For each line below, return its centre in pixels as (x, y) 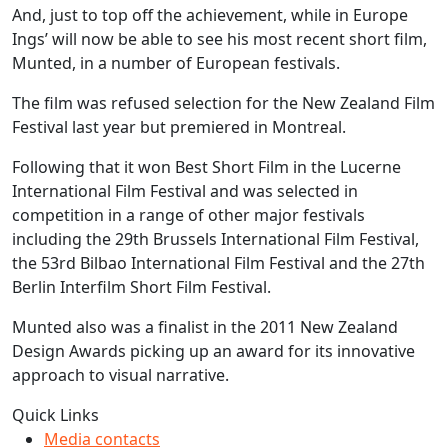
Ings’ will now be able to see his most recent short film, (219, 39)
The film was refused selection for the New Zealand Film (223, 103)
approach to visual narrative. (120, 375)
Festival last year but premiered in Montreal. (179, 127)
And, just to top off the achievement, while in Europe (210, 15)
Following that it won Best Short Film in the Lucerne (206, 167)
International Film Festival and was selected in (185, 191)
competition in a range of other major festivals (188, 215)
